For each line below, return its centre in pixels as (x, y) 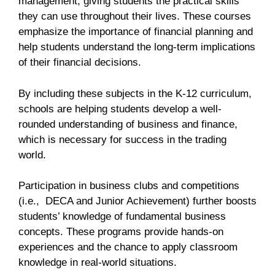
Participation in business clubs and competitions (129, 186)
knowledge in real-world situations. (98, 263)
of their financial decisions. (80, 63)
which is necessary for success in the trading (122, 139)
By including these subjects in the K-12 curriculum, (135, 93)
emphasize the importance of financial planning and (136, 32)
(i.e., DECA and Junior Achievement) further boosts (137, 201)
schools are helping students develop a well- (120, 109)
